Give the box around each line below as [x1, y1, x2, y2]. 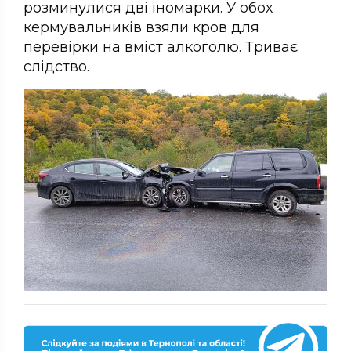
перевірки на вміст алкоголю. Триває [24, 38, 298, 56]
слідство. [24, 57, 89, 75]
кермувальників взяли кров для [24, 18, 259, 36]
